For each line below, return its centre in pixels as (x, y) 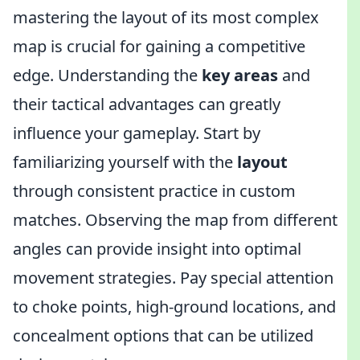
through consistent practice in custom (154, 191)
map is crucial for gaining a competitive (159, 46)
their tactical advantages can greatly (147, 104)
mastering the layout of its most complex (166, 17)
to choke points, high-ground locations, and (174, 307)
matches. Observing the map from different (175, 220)
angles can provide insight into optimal (157, 249)
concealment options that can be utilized (163, 335)
